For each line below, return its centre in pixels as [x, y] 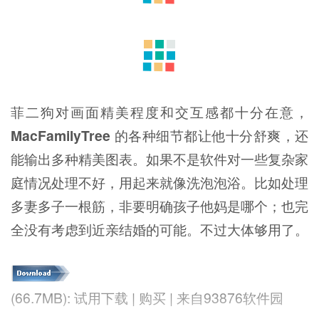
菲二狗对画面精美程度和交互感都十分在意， [159, 112]
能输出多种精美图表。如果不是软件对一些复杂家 [159, 159]
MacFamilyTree [61, 136]
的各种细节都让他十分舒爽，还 [209, 136]
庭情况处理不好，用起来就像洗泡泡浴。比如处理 [159, 183]
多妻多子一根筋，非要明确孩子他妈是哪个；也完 [159, 206]
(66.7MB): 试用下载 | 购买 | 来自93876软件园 [147, 297]
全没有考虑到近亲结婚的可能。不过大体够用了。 [159, 230]
